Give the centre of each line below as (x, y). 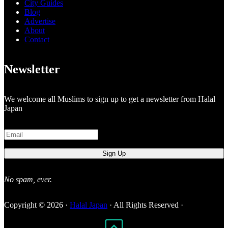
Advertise (40, 21)
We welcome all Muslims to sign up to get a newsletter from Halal (110, 99)
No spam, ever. (28, 179)
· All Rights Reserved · (146, 205)
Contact (37, 39)
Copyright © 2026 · (37, 205)
